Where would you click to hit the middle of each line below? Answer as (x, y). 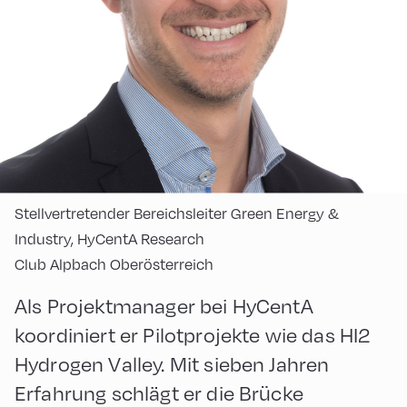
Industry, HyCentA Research (109, 239)
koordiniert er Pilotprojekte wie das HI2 (193, 335)
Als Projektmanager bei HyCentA (164, 306)
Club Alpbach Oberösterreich (114, 265)
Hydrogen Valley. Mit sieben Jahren (172, 364)
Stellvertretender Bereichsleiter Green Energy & (177, 214)
